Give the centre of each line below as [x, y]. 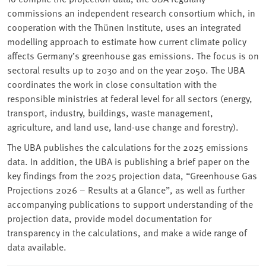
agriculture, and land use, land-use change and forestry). [123, 126]
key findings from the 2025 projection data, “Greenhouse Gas [132, 175]
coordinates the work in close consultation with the [112, 83]
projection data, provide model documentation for [109, 218]
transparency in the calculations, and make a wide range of [127, 232]
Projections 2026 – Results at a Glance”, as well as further [126, 189]
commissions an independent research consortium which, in [131, 12]
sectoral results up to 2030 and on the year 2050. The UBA [126, 69]
